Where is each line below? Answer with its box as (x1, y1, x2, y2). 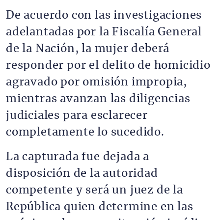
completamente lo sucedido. (6, 127, 165, 137)
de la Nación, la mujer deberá (6, 43, 170, 54)
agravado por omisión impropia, (6, 77, 187, 87)
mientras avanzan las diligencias (6, 93, 191, 104)
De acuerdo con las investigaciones (6, 10, 202, 21)
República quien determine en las (6, 201, 193, 212)
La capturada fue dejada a (6, 151, 149, 162)
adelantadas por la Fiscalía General (6, 27, 202, 37)
